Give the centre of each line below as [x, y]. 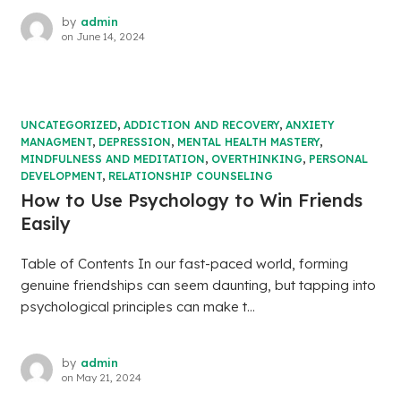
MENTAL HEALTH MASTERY [248, 142]
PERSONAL [338, 159]
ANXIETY [310, 125]
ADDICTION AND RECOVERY [201, 125]
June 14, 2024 [110, 37]
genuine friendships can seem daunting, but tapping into [198, 286]
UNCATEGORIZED [68, 125]
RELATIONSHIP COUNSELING [190, 176]
